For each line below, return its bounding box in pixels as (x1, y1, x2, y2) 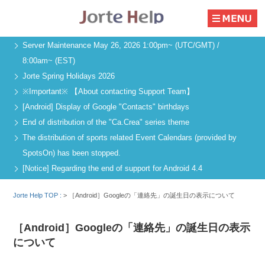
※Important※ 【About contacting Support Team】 (22, 87, 194, 96)
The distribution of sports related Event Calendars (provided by (22, 133, 237, 143)
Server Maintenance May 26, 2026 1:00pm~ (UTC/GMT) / (22, 41, 219, 50)
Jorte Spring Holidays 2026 (22, 72, 115, 81)
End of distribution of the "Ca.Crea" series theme (22, 118, 189, 127)
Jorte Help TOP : (13, 191, 64, 199)
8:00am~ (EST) (22, 56, 75, 66)
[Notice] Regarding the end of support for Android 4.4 (22, 164, 202, 173)
